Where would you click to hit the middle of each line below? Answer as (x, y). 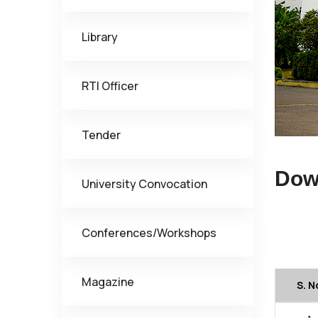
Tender (101, 135)
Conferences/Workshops (149, 233)
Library (100, 37)
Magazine (108, 282)
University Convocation (144, 184)
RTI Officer (110, 86)
